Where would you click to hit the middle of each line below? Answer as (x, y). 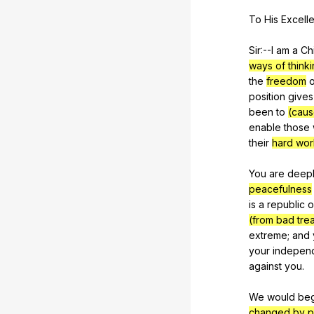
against (265, 266)
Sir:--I (262, 50)
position (267, 96)
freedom (286, 81)
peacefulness (280, 189)
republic (286, 204)
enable (265, 127)
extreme (268, 235)
